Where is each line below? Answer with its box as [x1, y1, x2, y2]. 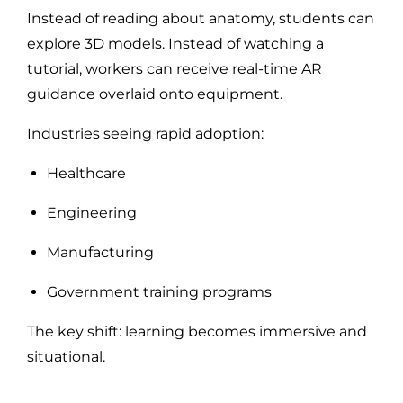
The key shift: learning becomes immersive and [27, 322, 367, 340]
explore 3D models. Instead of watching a [27, 34, 324, 52]
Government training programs [47, 282, 272, 300]
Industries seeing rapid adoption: [27, 124, 264, 142]
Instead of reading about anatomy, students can [27, 9, 374, 27]
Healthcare [47, 164, 126, 182]
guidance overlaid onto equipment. [27, 85, 282, 103]
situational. [27, 347, 105, 365]
